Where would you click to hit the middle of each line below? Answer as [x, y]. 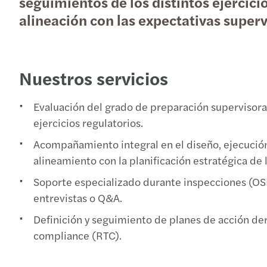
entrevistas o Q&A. [78, 198]
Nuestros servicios [94, 78]
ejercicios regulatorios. [88, 122]
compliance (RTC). [77, 235]
